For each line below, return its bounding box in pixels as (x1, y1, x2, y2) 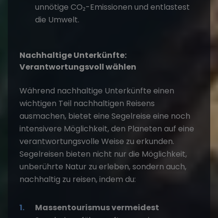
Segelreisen (19, 148, 66, 160)
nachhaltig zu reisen (19, 174, 96, 185)
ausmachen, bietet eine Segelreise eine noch (19, 110, 190, 122)
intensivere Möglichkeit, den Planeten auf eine (19, 123, 194, 135)
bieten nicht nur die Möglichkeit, (66, 148, 187, 160)
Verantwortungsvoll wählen (19, 61, 136, 73)
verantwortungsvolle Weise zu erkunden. (19, 136, 174, 147)
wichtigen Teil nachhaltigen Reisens (19, 98, 155, 109)
